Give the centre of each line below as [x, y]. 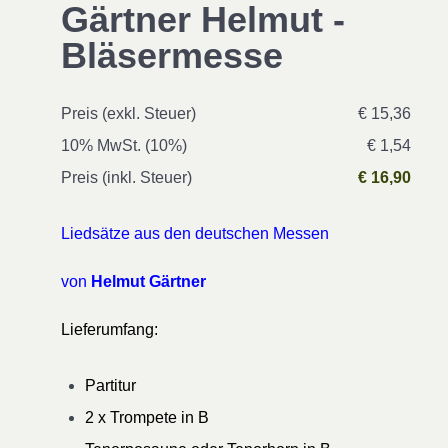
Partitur [110, 385]
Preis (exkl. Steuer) [128, 113]
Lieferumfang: [109, 329]
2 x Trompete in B [147, 417]
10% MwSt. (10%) [124, 145]
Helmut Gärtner [148, 281]
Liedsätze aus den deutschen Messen [195, 233]
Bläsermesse [172, 55]
